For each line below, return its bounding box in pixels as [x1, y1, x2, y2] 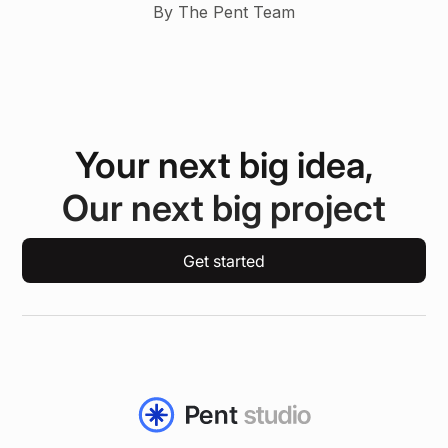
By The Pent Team [153, 2, 295, 23]
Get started [183, 250, 265, 271]
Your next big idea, [74, 143, 374, 188]
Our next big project [62, 186, 386, 231]
